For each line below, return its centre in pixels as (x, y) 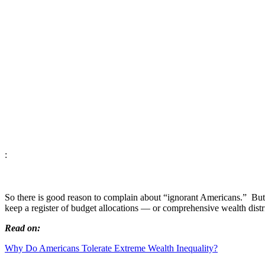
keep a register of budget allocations (73, 208)
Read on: (22, 228)
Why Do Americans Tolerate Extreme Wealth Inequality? (111, 248)
